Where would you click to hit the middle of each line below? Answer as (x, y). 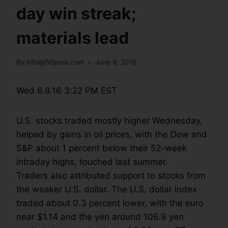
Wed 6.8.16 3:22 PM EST (67, 91)
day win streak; (76, 13)
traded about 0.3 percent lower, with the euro (110, 203)
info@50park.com (56, 62)
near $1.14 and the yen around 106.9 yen (100, 217)
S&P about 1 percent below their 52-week (102, 148)
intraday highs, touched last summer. (92, 162)
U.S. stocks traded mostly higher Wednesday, (109, 121)
